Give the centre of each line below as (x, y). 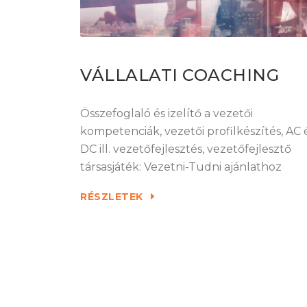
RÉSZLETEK (113, 196)
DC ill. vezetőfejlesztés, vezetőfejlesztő (186, 149)
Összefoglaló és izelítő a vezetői (167, 113)
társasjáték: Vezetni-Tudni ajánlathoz (181, 167)
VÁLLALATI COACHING (180, 75)
